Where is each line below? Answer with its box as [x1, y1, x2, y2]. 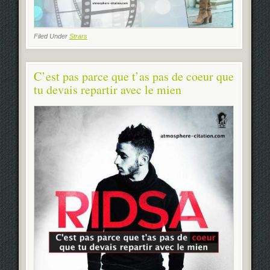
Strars [69, 33, 87, 40]
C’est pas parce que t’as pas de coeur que [33, 68, 234, 85]
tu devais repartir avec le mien [33, 81, 181, 98]
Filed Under [33, 33, 69, 40]
